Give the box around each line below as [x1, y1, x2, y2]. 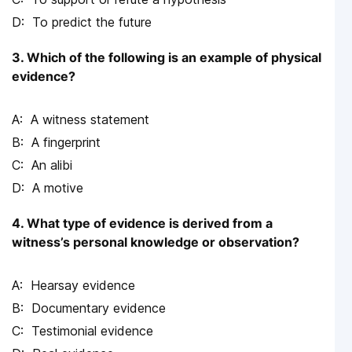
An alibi [31, 156, 72, 173]
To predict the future [32, 13, 152, 30]
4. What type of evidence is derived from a [12, 214, 273, 231]
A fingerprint [31, 134, 101, 150]
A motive [32, 179, 83, 196]
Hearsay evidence [31, 277, 135, 293]
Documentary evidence [31, 299, 166, 316]
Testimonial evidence [31, 322, 153, 339]
